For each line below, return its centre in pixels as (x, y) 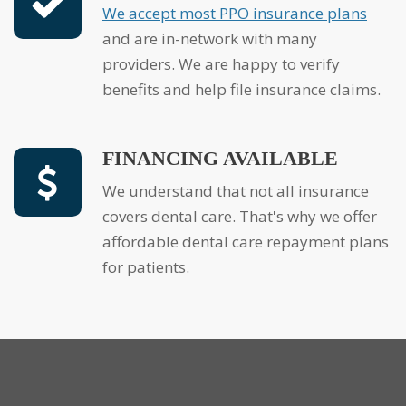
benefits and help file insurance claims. (242, 90)
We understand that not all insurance (110, 191)
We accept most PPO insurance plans (242, 14)
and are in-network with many (210, 39)
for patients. (146, 267)
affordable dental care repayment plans (246, 242)
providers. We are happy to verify (221, 64)
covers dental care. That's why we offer (240, 217)
